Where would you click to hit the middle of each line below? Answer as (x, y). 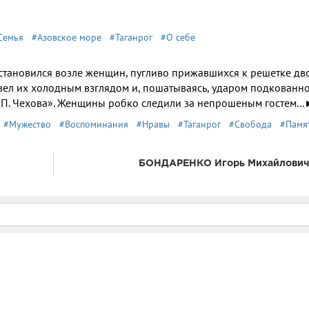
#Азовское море (67, 37)
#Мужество (27, 124)
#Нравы (153, 124)
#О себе (178, 37)
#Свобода (250, 124)
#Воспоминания (94, 124)
